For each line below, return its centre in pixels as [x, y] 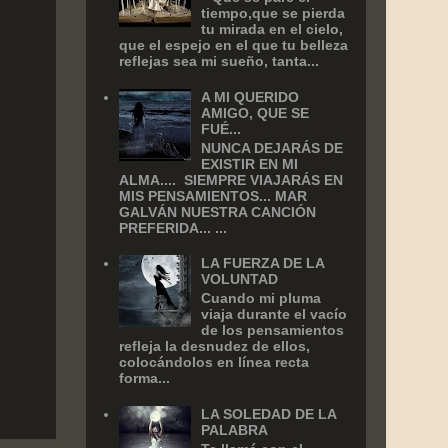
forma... [144, 378]
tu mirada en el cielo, [272, 29]
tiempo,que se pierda [273, 13]
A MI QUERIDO [250, 97]
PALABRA [235, 429]
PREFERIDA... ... [172, 227]
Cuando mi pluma [261, 298]
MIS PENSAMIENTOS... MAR [212, 195]
